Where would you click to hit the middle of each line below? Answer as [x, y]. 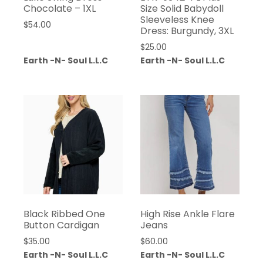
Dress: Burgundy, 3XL [187, 31]
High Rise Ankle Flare [187, 214]
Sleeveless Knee [177, 20]
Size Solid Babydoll [182, 9]
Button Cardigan [61, 225]
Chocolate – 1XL [60, 9]
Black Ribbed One [64, 214]
